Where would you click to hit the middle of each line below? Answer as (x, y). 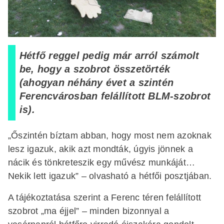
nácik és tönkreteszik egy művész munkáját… (102, 162)
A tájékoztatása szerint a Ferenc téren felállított (104, 197)
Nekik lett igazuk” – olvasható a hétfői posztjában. (110, 176)
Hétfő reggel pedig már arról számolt (109, 55)
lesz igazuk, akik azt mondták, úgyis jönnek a (100, 149)
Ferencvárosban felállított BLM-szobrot (115, 96)
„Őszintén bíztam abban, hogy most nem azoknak (110, 135)
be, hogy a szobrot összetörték (95, 69)
